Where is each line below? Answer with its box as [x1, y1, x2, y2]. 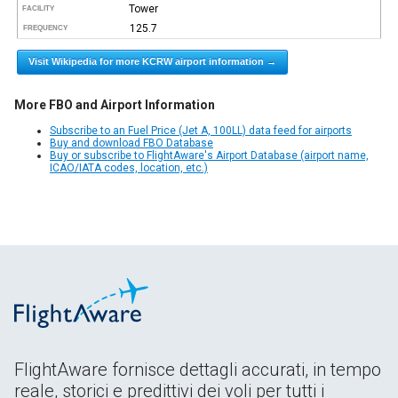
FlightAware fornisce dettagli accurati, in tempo [14, 358, 381, 380]
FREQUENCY [23, 23, 68, 32]
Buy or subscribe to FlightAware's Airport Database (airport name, [50, 148, 369, 162]
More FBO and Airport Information [14, 97, 215, 112]
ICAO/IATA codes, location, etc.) [50, 161, 208, 174]
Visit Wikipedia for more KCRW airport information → [28, 55, 277, 67]
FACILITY [22, 4, 55, 12]
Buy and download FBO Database [50, 136, 213, 149]
